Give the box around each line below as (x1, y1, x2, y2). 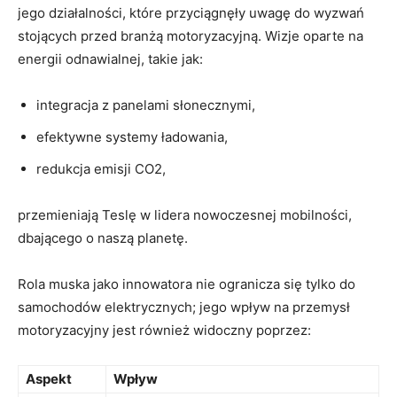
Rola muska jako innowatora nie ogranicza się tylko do (18, 275, 355, 292)
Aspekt (26, 370, 72, 387)
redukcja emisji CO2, (36, 160, 166, 177)
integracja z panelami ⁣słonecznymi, (36, 96, 255, 113)
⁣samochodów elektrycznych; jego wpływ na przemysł (18, 298, 350, 315)
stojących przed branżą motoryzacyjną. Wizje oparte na (18, 27, 363, 44)
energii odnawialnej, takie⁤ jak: (18, 50, 203, 67)
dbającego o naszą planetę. (18, 229, 188, 246)
